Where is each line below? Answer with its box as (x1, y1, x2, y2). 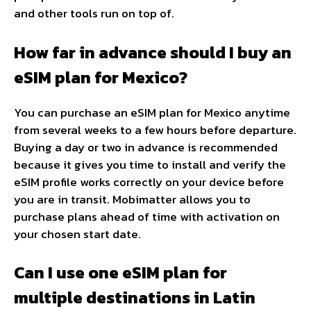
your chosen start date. (14, 224, 141, 243)
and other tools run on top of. (14, 4, 174, 23)
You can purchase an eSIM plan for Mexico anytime (14, 103, 290, 121)
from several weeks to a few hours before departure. (14, 120, 296, 139)
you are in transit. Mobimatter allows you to (14, 190, 251, 208)
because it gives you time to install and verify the (14, 155, 286, 174)
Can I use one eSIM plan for (14, 260, 227, 285)
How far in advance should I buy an (14, 40, 292, 65)
